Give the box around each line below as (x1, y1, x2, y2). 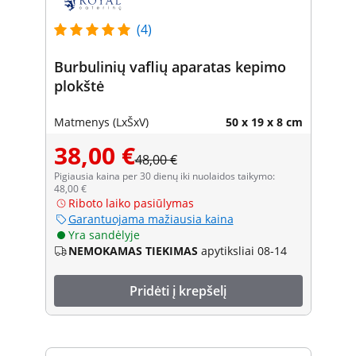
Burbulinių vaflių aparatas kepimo (53, 56, 286, 76)
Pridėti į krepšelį (130, 281, 226, 300)
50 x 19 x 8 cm (225, 114, 303, 130)
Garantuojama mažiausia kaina (68, 211, 234, 226)
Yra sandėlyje (68, 226, 140, 242)
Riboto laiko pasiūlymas (68, 195, 194, 211)
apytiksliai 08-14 (200, 242, 287, 258)
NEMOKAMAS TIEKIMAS (68, 242, 198, 258)
